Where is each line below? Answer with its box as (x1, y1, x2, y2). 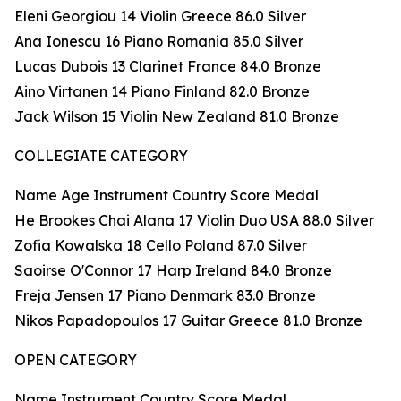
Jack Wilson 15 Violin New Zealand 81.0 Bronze (14, 107, 339, 126)
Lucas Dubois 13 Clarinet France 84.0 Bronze (14, 57, 321, 76)
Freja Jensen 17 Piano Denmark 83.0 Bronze (14, 286, 316, 305)
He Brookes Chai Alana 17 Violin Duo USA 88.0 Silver (14, 211, 374, 230)
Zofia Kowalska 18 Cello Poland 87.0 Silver (14, 236, 307, 255)
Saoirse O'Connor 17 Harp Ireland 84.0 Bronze (14, 261, 332, 280)
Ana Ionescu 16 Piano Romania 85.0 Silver (14, 32, 303, 51)
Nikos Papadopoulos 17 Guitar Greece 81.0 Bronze (14, 311, 363, 330)
